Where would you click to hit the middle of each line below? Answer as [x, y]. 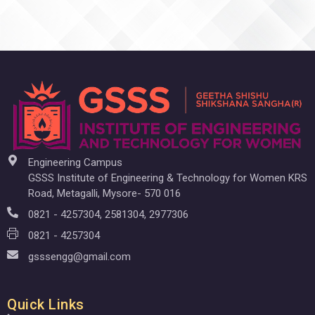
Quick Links [46, 304]
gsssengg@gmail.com [79, 256]
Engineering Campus [75, 162]
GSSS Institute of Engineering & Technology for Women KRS [168, 178]
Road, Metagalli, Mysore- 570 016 [104, 193]
